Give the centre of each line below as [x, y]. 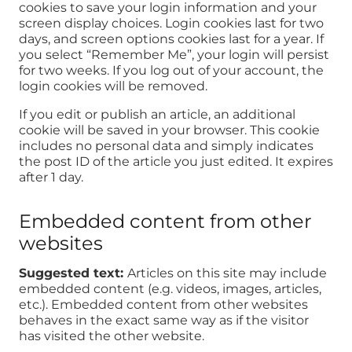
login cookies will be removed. [113, 86]
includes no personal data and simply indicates [166, 145]
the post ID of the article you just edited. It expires [176, 161]
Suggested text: [73, 273]
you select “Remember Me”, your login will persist [174, 54]
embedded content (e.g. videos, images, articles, [170, 289]
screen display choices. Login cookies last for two [171, 23]
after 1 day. [51, 177]
